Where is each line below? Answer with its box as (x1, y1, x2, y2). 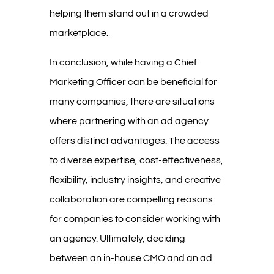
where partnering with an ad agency (49, 116, 209, 126)
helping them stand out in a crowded (49, 8, 209, 18)
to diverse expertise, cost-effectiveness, (49, 155, 223, 165)
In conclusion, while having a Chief (49, 57, 197, 67)
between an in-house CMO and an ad (49, 253, 212, 263)
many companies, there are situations (49, 96, 215, 106)
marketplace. (49, 28, 108, 38)
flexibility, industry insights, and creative (49, 174, 221, 185)
